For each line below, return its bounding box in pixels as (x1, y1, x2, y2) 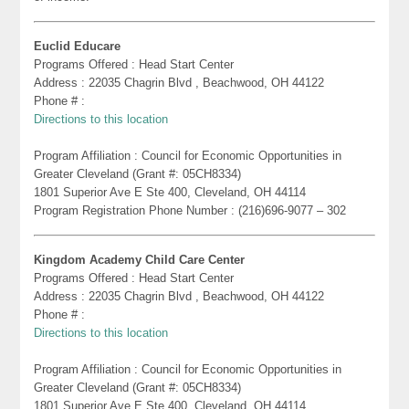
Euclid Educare (34, 38, 121, 53)
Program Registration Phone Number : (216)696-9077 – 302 (34, 203, 347, 217)
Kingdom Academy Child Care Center (34, 252, 246, 267)
